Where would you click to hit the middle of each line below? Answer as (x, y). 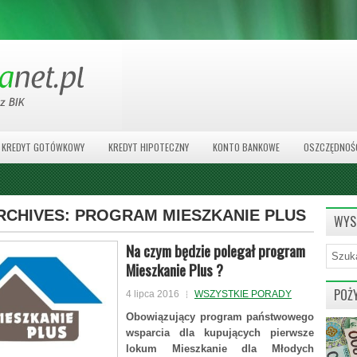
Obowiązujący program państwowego (220, 317)
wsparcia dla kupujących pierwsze (220, 333)
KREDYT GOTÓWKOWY (43, 147)
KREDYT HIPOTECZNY (149, 147)
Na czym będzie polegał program (216, 250)
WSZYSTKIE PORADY (243, 294)
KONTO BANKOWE (246, 147)
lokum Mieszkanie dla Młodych (220, 349)
